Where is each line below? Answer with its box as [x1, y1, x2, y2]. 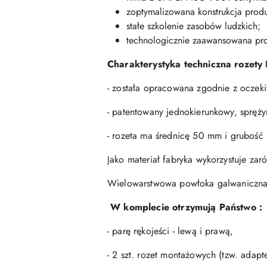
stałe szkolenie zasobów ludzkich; [126, 19, 260, 33]
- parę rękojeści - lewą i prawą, [107, 224, 237, 238]
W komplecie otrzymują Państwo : [110, 200, 266, 215]
